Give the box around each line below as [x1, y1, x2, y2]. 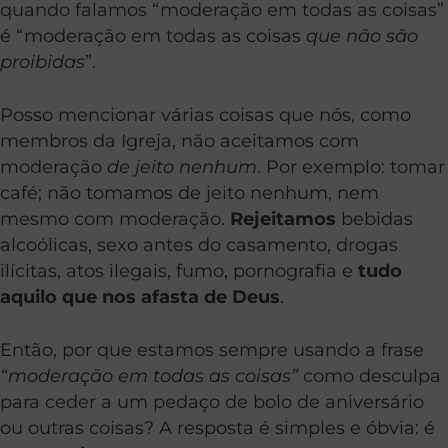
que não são [306, 24, 418, 46]
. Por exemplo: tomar [257, 155, 445, 177]
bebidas [336, 207, 413, 229]
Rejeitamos [230, 207, 336, 229]
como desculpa [298, 364, 441, 386]
